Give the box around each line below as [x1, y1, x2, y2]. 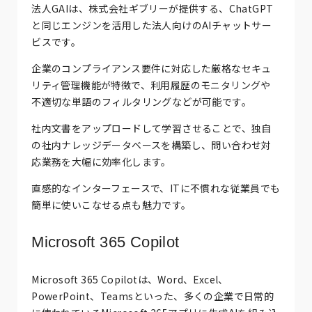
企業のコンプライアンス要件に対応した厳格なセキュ [31, 61, 272, 76]
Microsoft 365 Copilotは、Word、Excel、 [31, 272, 228, 286]
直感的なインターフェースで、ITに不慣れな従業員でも [31, 181, 281, 196]
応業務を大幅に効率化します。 [31, 155, 171, 169]
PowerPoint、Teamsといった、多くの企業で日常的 [31, 288, 274, 303]
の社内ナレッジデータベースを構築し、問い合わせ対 [31, 138, 272, 153]
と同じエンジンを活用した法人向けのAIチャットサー [31, 18, 272, 33]
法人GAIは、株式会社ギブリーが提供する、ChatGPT [31, 1, 274, 16]
